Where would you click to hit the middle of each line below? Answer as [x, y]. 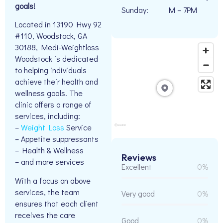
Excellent [137, 167]
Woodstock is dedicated [56, 59]
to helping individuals [51, 70]
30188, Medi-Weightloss [57, 47]
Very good [138, 194]
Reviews [139, 158]
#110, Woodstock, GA [51, 36]
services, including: [48, 116]
